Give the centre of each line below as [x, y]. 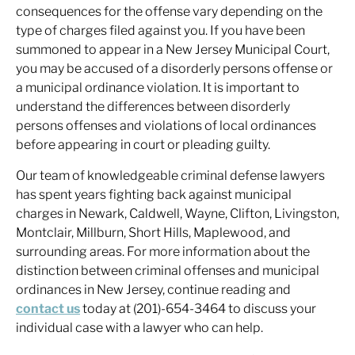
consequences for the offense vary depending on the [169, 11]
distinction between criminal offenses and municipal [168, 271]
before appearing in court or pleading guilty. [143, 145]
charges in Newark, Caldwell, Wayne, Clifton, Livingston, [177, 214]
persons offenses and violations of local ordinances [166, 126]
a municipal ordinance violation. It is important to [158, 88]
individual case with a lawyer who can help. [139, 328]
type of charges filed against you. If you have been [160, 31]
